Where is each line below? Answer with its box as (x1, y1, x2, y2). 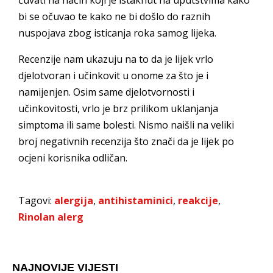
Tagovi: (18, 194, 54, 208)
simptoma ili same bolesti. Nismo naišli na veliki (18, 118, 234, 132)
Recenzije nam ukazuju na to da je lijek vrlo (18, 52, 213, 66)
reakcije (178, 194, 218, 208)
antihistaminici (98, 194, 173, 208)
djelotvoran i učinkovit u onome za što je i (18, 69, 208, 83)
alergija (54, 194, 93, 208)
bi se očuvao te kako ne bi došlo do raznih (18, 10, 210, 24)
